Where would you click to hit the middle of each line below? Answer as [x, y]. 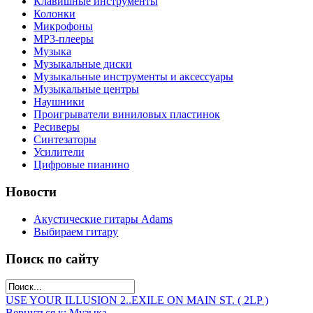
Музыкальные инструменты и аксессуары [133, 77]
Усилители [59, 152]
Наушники [59, 102]
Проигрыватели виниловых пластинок [127, 115]
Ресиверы [57, 127]
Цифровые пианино [81, 165]
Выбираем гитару [76, 231]
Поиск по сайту [52, 259]
